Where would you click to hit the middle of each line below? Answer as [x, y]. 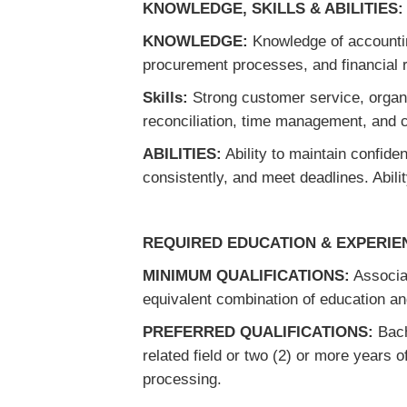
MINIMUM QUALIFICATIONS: [246, 276]
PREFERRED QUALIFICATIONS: [258, 332]
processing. [182, 379]
